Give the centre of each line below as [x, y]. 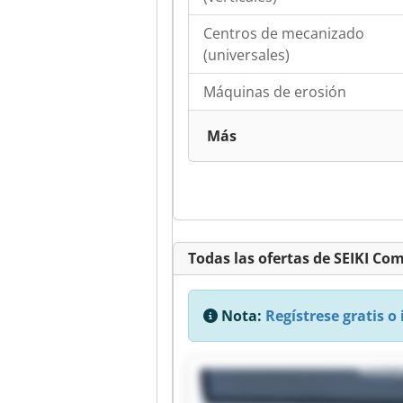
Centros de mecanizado [284, 34]
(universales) [246, 55]
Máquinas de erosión [275, 92]
